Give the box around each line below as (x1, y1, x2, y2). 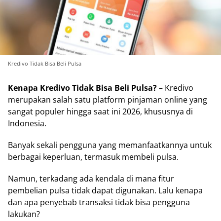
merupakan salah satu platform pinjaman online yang (8, 94, 207, 106)
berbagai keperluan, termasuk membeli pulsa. (8, 151, 179, 163)
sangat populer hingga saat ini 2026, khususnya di (8, 106, 193, 117)
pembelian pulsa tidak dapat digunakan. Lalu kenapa (8, 185, 203, 196)
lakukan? (8, 209, 40, 220)
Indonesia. (8, 118, 46, 129)
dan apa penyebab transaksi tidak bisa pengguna (8, 197, 190, 208)
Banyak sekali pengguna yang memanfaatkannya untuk (8, 140, 212, 151)
